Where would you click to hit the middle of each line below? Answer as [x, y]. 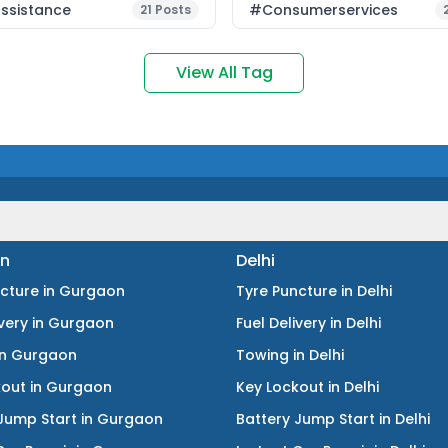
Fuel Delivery [281, 323]
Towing [262, 355]
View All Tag [224, 72]
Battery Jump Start [305, 419]
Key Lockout [280, 387]
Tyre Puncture [286, 291]
